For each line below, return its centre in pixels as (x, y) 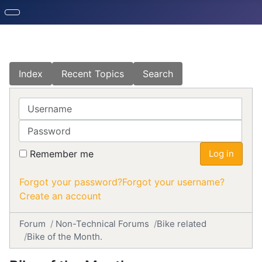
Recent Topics (93, 74)
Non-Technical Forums (102, 224)
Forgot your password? (71, 182)
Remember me (62, 154)
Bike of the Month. (65, 237)
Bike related (182, 224)
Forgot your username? (173, 182)
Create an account (60, 196)
